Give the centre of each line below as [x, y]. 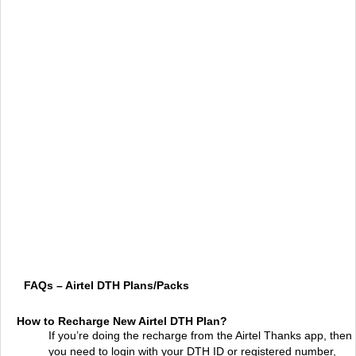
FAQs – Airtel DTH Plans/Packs [106, 285]
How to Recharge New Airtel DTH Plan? [122, 321]
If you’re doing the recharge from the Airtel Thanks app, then [200, 335]
